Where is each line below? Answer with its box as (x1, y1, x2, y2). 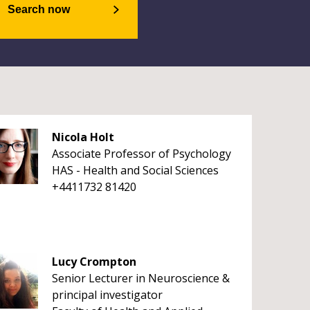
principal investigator (51, 287, 163, 302)
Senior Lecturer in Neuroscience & (51, 271, 230, 286)
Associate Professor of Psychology (51, 146, 231, 161)
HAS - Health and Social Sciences (51, 163, 219, 178)
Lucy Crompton (51, 254, 136, 269)
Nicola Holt (51, 129, 114, 145)
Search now (7, 3, 70, 15)
